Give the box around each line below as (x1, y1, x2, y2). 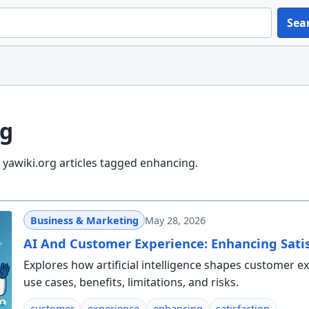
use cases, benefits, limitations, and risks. (23, 274, 239, 290)
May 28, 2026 (145, 213, 206, 227)
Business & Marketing (30, 213, 139, 227)
